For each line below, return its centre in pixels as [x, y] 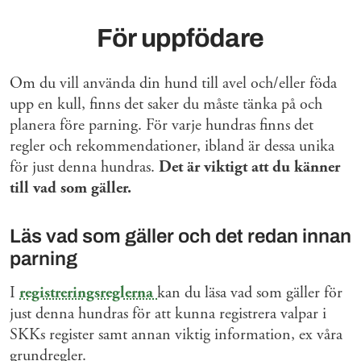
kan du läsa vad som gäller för [250, 293]
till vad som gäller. [73, 189]
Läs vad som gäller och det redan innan [180, 237]
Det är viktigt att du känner [249, 168]
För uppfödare [180, 39]
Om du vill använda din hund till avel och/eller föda [173, 84]
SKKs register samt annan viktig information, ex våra [176, 335]
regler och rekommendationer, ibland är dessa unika [172, 147]
